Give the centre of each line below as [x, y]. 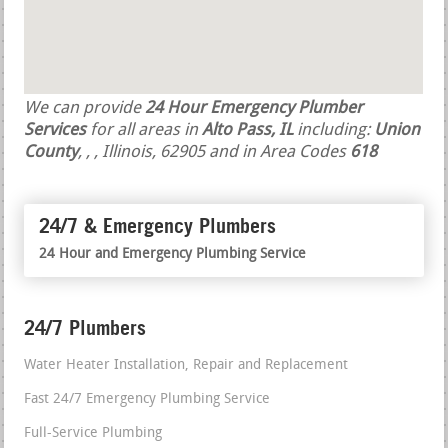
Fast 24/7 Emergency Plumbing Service [147, 400]
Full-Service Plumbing [93, 434]
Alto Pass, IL [248, 131]
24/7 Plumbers [85, 328]
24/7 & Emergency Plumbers [158, 226]
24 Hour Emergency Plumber [254, 109]
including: [334, 131]
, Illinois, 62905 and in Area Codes [222, 153]
